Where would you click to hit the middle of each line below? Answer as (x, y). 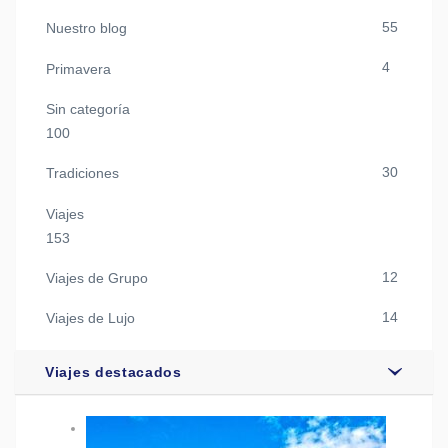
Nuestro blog (86, 28)
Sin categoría (88, 109)
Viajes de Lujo (90, 318)
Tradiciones (82, 173)
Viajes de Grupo (97, 277)
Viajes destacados (113, 372)
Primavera (78, 68)
